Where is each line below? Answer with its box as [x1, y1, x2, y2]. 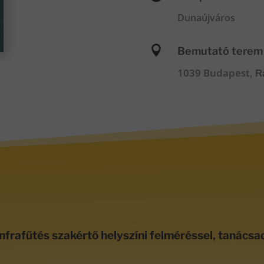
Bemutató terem [177, 44, 263, 57]
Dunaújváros [177, 11, 235, 25]
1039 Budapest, [177, 65, 255, 80]
